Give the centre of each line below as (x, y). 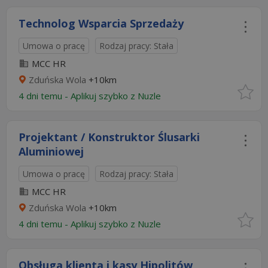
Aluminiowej (51, 151)
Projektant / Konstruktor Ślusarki (109, 137)
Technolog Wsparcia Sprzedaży (101, 23)
